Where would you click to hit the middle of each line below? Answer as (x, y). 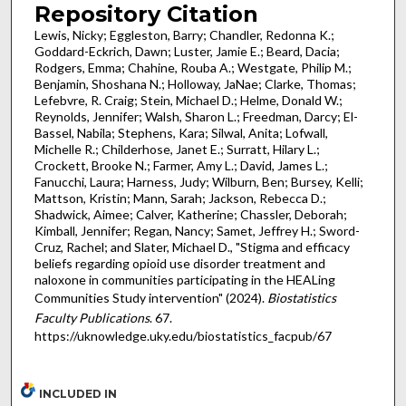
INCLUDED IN (78, 394)
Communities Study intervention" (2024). (150, 297)
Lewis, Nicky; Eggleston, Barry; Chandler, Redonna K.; (184, 34)
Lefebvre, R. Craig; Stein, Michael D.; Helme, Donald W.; (188, 100)
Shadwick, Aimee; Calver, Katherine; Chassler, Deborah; (190, 214)
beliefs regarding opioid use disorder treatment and (179, 263)
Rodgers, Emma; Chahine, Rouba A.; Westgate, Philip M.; (193, 67)
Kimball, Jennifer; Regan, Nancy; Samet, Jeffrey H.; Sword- (197, 230)
